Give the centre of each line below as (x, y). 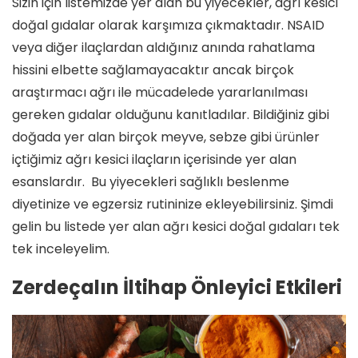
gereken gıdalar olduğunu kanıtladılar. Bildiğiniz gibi (171, 114)
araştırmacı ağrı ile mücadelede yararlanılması (160, 92)
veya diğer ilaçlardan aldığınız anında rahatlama (163, 47)
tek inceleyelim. (61, 249)
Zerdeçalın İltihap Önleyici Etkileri (177, 287)
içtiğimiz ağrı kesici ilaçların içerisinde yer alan (154, 159)
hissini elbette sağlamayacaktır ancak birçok (153, 70)
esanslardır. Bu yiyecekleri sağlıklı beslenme (151, 181)
